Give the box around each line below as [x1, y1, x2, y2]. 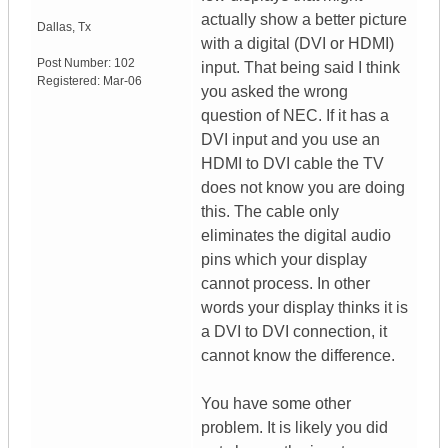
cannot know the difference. [201, 347, 395, 365]
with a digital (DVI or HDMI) [201, 35, 394, 53]
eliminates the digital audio [201, 227, 391, 245]
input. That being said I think [201, 59, 400, 77]
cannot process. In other [201, 275, 370, 293]
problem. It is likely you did [201, 419, 388, 437]
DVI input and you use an [201, 131, 380, 149]
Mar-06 [103, 74, 142, 89]
